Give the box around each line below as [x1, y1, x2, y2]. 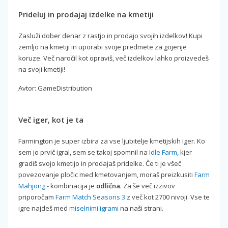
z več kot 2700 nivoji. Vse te [125, 192, 210, 202]
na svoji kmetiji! [18, 64, 65, 74]
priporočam [18, 192, 55, 202]
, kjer [177, 147, 192, 157]
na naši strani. [119, 203, 163, 213]
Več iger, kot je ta [18, 114, 83, 125]
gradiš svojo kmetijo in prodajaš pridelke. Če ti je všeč [18, 158, 181, 168]
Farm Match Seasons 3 [55, 192, 125, 202]
